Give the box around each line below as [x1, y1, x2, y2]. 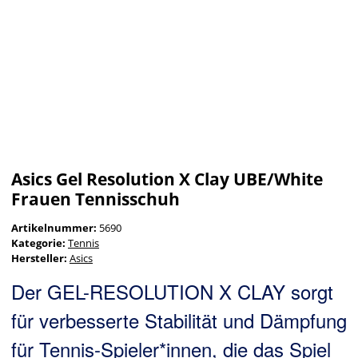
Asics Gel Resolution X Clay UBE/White [11, 168, 323, 191]
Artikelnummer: [11, 221, 99, 236]
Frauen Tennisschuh [11, 188, 180, 211]
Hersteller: [11, 251, 67, 266]
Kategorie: [11, 236, 68, 251]
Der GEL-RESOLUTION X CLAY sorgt [11, 277, 333, 306]
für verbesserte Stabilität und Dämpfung [11, 306, 347, 335]
